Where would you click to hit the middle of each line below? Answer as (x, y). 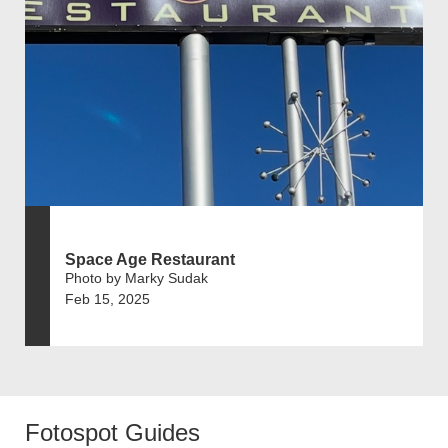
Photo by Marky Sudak (136, 277)
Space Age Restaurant (150, 259)
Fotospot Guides (112, 432)
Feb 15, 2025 (107, 298)
